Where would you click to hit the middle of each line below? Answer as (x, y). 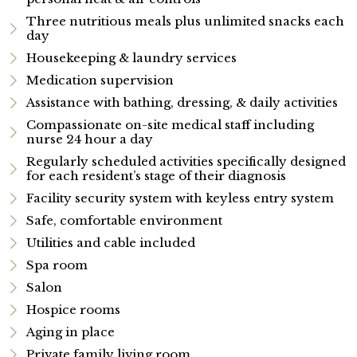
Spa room (57, 265)
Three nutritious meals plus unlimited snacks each (185, 21)
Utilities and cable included (110, 242)
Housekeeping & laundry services (131, 57)
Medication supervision (100, 80)
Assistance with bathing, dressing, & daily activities (182, 102)
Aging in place (70, 331)
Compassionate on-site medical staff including (170, 124)
